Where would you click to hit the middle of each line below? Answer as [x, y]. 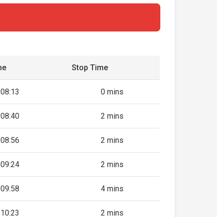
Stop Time [90, 68]
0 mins [112, 92]
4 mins [112, 189]
